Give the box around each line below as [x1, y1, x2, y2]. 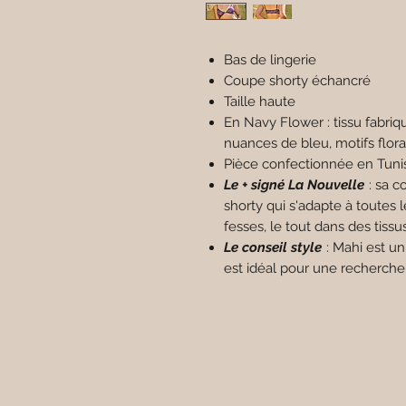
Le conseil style [224, 239, 322, 256]
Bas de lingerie [224, 52, 316, 68]
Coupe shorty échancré [224, 72, 371, 89]
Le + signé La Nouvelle [224, 177, 364, 193]
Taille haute [224, 93, 295, 110]
